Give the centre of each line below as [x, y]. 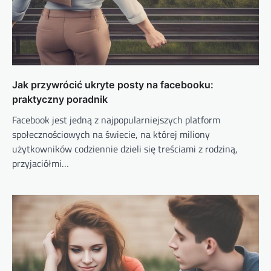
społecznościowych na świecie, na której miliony [111, 134]
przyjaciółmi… [41, 163]
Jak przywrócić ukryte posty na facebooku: [113, 85]
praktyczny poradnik [60, 99]
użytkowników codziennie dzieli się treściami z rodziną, [125, 149]
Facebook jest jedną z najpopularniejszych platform [116, 120]
